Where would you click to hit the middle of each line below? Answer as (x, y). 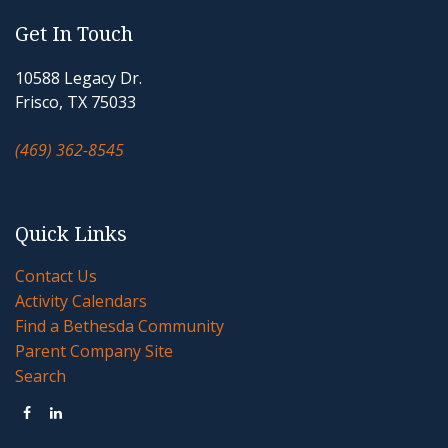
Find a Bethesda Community (119, 326)
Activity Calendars (81, 301)
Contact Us (56, 276)
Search (40, 376)
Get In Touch (74, 34)
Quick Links (71, 234)
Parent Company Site (94, 351)
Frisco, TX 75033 (75, 102)
